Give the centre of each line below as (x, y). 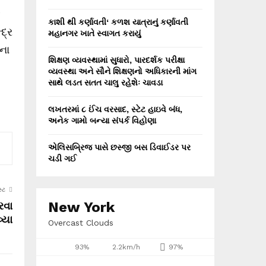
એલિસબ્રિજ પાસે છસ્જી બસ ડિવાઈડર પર (119, 147)
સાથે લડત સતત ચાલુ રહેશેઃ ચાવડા (105, 83)
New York (81, 207)
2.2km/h (126, 247)
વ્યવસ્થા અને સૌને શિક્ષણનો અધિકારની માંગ (122, 71)
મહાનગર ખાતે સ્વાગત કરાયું (94, 33)
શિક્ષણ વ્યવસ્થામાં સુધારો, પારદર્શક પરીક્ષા (116, 60)
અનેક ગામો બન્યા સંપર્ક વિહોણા (102, 121)
